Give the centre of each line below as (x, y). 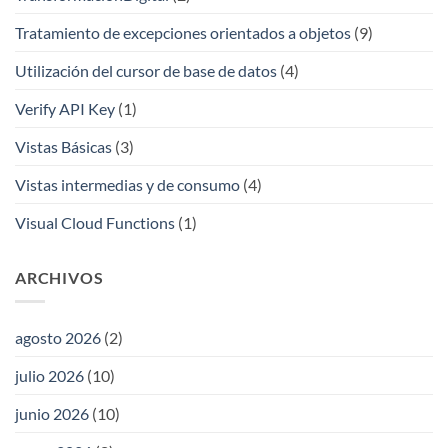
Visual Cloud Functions (95, 222)
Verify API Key (65, 108)
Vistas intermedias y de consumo (127, 184)
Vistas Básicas (63, 146)
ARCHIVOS (59, 277)
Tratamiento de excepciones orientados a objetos (183, 32)
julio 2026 (49, 376)
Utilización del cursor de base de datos (146, 70)
